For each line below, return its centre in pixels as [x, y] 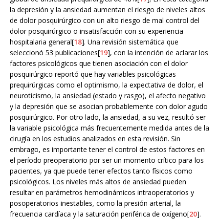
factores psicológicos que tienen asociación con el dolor [99, 63]
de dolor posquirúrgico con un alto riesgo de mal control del [105, 20]
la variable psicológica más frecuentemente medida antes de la [109, 128]
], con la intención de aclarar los [158, 53]
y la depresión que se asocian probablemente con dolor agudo [109, 106]
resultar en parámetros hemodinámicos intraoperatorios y [102, 192]
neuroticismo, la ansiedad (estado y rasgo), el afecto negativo [108, 96]
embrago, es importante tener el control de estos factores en [107, 149]
